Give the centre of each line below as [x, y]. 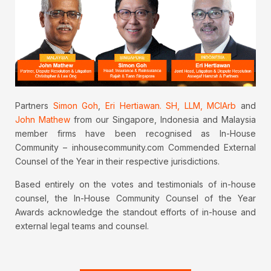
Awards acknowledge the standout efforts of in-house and [135, 212]
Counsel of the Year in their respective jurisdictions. [117, 162]
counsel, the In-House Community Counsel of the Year [135, 198]
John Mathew [43, 120]
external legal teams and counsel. [82, 226]
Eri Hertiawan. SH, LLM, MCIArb [171, 106]
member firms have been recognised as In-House [135, 134]
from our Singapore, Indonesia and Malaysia [163, 120]
